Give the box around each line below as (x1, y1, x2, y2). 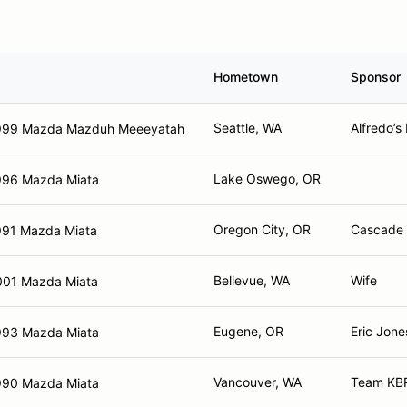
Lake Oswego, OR (213, 171, 321, 186)
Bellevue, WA (213, 273, 290, 288)
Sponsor (351, 69, 401, 84)
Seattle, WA (213, 120, 282, 135)
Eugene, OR (213, 323, 283, 339)
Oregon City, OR (213, 222, 311, 237)
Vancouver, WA (213, 374, 302, 390)
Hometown (213, 69, 278, 84)
